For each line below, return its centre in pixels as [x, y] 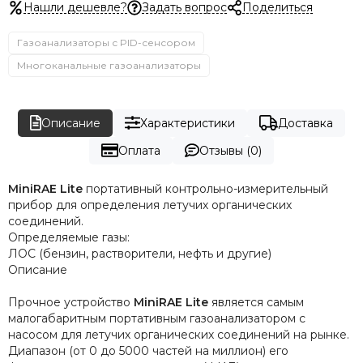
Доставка [305, 123]
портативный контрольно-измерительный [205, 188]
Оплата [139, 150]
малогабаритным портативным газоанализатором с [157, 318]
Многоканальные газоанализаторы [109, 65]
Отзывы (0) [231, 150]
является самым [256, 302]
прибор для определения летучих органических [150, 205]
